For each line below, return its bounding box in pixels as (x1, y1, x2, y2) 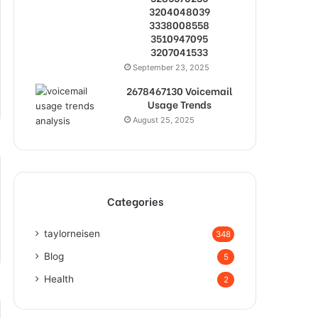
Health (44, 273, 74, 285)
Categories (106, 193, 163, 209)
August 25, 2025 (133, 115, 194, 125)
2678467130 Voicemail (126, 83, 233, 98)
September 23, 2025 (133, 62, 209, 72)
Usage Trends (147, 97, 212, 111)
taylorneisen (44, 228, 100, 239)
